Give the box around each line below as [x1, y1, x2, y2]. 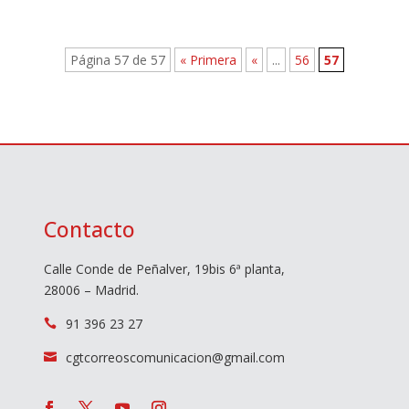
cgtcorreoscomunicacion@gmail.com [65, 348, 285, 366]
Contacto [43, 214, 135, 244]
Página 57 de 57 [70, 50, 165, 68]
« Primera [180, 50, 236, 68]
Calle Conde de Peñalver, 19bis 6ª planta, [43, 259, 285, 278]
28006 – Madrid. [43, 280, 139, 299]
